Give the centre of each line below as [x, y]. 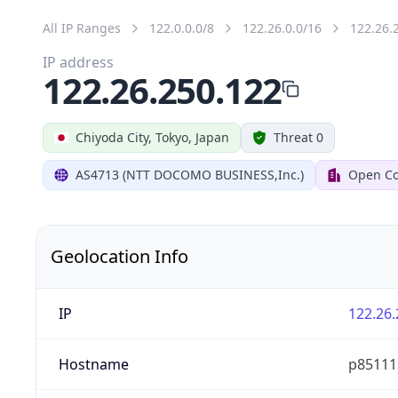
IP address [78, 62]
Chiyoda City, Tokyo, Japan [152, 137]
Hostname [93, 364]
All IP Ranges [82, 28]
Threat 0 [298, 137]
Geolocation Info [119, 256]
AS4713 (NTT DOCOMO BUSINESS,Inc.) [190, 174]
